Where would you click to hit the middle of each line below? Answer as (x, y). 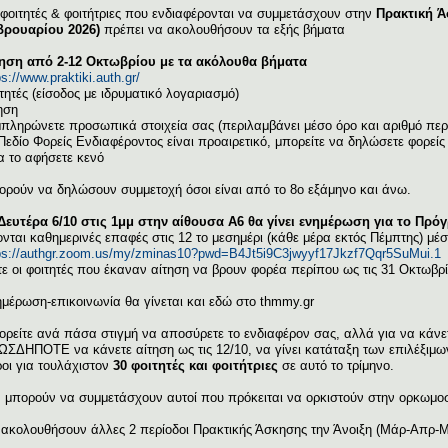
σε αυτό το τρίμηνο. (336, 365)
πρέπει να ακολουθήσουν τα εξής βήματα (222, 29)
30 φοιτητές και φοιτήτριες (195, 365)
